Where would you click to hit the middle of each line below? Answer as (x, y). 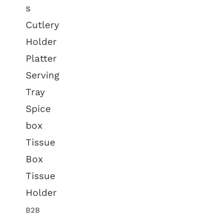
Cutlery (43, 25)
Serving (43, 75)
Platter (41, 58)
